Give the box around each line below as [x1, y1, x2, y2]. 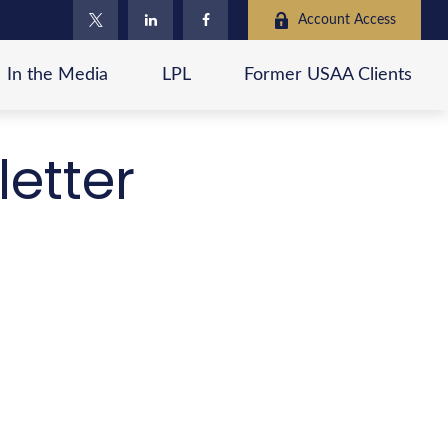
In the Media [7, 66, 109, 85]
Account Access [298, 12, 397, 27]
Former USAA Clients [244, 66, 413, 85]
